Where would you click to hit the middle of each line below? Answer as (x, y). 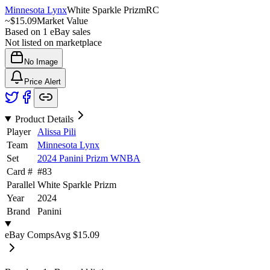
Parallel (21, 184)
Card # (20, 171)
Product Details (44, 119)
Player (19, 131)
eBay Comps (30, 234)
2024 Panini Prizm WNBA (89, 158)
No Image (41, 61)
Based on (24, 31)
